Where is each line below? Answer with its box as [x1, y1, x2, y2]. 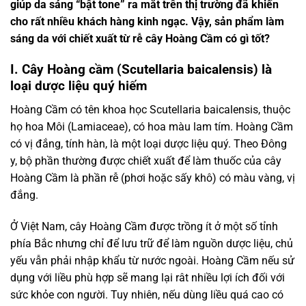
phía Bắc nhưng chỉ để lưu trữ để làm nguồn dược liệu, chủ [10, 236, 293, 250]
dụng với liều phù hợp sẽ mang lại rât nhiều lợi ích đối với [10, 270, 285, 284]
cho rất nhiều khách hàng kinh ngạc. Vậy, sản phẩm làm [10, 15, 284, 29]
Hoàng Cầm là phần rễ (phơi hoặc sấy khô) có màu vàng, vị [10, 171, 295, 184]
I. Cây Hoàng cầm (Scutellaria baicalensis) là [10, 61, 272, 78]
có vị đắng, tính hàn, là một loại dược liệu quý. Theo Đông [10, 137, 287, 150]
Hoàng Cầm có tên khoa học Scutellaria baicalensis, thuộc [10, 102, 290, 116]
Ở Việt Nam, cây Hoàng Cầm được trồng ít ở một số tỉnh [10, 219, 278, 233]
